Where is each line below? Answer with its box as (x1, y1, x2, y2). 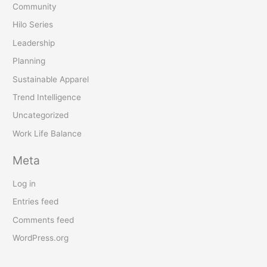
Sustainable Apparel (13, 74, 89, 84)
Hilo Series (13, 20, 54, 30)
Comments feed (13, 215, 74, 225)
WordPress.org (13, 232, 69, 243)
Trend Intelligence (13, 92, 82, 102)
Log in (13, 178, 36, 188)
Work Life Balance (13, 128, 82, 138)
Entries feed (13, 197, 59, 207)
